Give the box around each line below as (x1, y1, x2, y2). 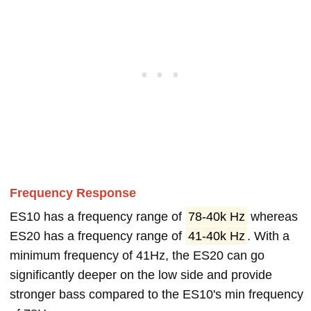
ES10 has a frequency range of (10, 209, 185, 224)
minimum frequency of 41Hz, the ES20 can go (10, 248, 264, 262)
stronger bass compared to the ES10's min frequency (10, 287, 303, 301)
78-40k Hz (187, 209, 245, 224)
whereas (247, 209, 299, 224)
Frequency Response (10, 185, 136, 200)
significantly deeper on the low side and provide (10, 267, 272, 282)
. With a (247, 228, 290, 243)
